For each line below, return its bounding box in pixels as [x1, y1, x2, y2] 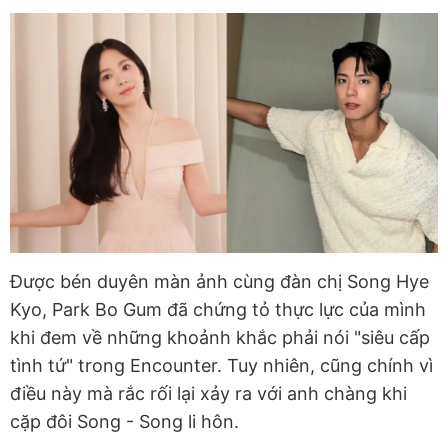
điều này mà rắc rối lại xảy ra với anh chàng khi [10, 383, 407, 405]
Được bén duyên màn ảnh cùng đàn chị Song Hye [10, 271, 429, 293]
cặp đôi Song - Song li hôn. [10, 411, 239, 433]
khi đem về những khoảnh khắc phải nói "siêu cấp [10, 327, 430, 349]
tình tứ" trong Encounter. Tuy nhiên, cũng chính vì [10, 355, 433, 377]
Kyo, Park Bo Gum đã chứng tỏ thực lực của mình [10, 299, 426, 321]
